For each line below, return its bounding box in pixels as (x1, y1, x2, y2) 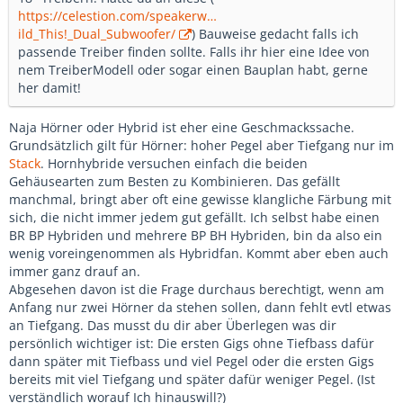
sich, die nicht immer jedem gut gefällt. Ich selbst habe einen (9, 209, 380, 227)
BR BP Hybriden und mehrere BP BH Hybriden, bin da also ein (9, 227, 382, 245)
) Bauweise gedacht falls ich (192, 25, 359, 43)
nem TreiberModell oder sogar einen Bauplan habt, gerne (18, 61, 368, 79)
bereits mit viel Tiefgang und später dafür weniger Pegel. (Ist (9, 371, 375, 389)
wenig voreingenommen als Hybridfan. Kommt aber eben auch (9, 245, 389, 263)
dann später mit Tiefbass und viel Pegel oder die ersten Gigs (9, 353, 374, 371)
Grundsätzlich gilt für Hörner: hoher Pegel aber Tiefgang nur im (9, 137, 394, 155)
